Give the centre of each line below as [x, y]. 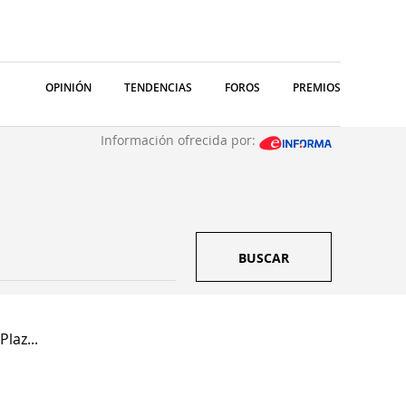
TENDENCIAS [158, 87]
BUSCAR [264, 258]
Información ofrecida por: [180, 140]
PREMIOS [317, 87]
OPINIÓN [68, 87]
